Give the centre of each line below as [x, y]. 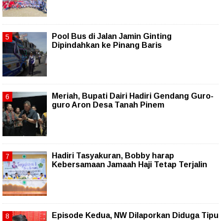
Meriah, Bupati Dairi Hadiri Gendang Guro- [133, 96]
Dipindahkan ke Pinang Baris [107, 45]
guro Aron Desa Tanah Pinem [108, 105]
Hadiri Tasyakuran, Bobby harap [113, 156]
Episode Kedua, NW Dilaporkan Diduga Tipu [135, 216]
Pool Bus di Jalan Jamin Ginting [112, 37]
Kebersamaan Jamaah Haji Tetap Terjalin [129, 165]
